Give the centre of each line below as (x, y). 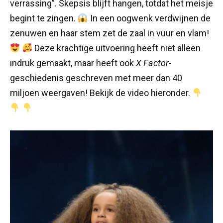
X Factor (152, 63)
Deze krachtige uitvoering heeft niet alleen (116, 48)
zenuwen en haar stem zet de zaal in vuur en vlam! (110, 33)
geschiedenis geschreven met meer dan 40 (96, 78)
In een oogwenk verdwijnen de (149, 18)
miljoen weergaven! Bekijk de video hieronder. (101, 93)
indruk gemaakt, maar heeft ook (73, 63)
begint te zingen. (44, 18)
